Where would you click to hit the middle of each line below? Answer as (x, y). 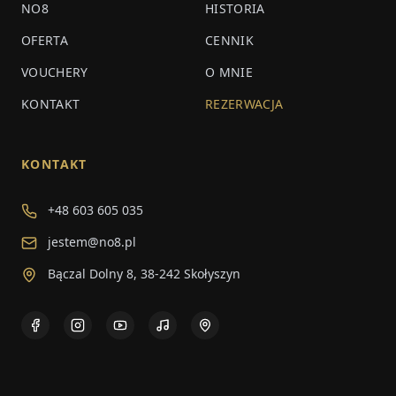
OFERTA (45, 40)
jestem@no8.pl (92, 242)
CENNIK (230, 40)
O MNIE (229, 72)
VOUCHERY (55, 72)
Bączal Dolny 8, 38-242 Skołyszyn (144, 274)
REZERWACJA (244, 104)
